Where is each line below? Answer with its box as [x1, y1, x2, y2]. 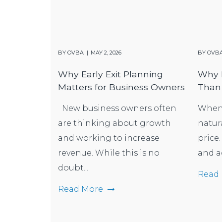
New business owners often [58, 103, 176, 113]
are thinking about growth [58, 118, 171, 128]
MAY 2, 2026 [91, 49, 121, 56]
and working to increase [58, 133, 160, 143]
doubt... [58, 163, 88, 172]
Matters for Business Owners [58, 81, 185, 92]
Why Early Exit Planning [58, 68, 163, 79]
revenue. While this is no [58, 148, 160, 158]
